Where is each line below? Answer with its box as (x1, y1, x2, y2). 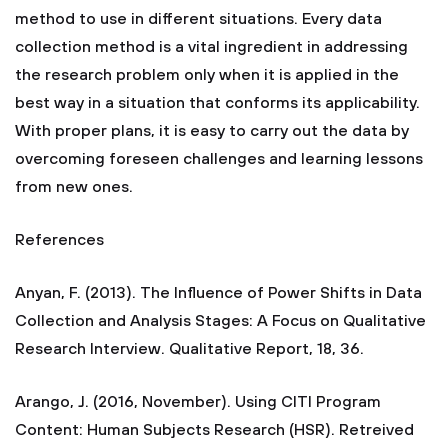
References (15, 230, 104, 250)
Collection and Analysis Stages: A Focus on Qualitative (15, 311, 426, 331)
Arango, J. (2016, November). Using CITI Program (15, 392, 381, 412)
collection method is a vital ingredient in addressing (15, 37, 408, 57)
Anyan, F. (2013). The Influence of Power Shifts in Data (15, 283, 422, 303)
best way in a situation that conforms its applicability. (15, 93, 420, 113)
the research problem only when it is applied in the (15, 65, 399, 85)
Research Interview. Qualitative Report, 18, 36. (15, 339, 364, 359)
